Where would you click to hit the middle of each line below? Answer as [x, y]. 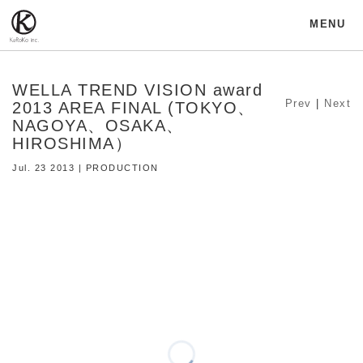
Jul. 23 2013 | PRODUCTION [85, 168]
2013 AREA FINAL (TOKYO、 [134, 108]
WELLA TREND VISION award [137, 90]
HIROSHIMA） [72, 143]
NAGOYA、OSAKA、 [98, 126]
